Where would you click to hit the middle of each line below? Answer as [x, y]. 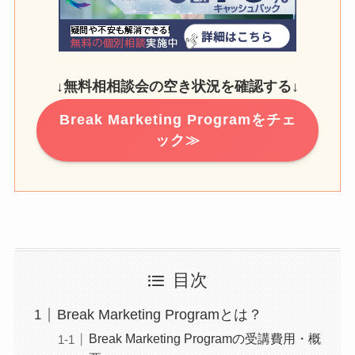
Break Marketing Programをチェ [177, 120]
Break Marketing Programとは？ [159, 315]
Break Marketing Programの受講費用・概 [204, 339]
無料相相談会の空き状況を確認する [177, 87]
